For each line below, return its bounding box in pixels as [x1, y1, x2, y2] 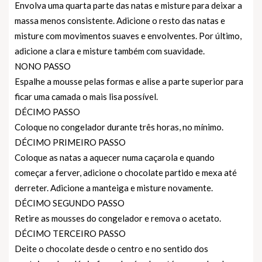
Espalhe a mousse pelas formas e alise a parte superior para [15, 75, 243, 87]
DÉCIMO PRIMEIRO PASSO [15, 136, 126, 147]
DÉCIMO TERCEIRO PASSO [15, 227, 126, 239]
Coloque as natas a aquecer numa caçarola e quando [15, 151, 215, 163]
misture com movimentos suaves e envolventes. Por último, [15, 30, 242, 41]
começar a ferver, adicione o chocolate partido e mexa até [15, 167, 237, 178]
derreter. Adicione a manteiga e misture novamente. [15, 182, 213, 193]
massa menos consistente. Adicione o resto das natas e [15, 15, 225, 26]
